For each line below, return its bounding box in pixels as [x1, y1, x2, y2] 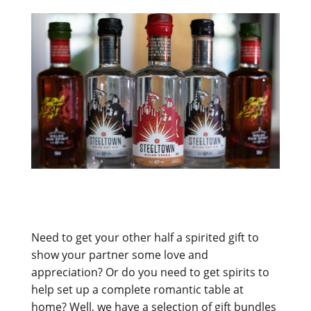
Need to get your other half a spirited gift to [31, 229, 259, 245]
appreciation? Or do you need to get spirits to [31, 264, 269, 280]
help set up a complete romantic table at [31, 281, 244, 297]
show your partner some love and [31, 246, 208, 262]
